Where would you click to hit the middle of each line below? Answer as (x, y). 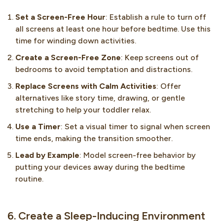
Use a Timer (38, 127)
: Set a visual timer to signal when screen (135, 127)
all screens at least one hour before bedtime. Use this (113, 29)
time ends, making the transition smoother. (94, 139)
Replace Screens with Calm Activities (86, 86)
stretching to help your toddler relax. (83, 110)
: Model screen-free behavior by (138, 155)
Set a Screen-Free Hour (60, 17)
